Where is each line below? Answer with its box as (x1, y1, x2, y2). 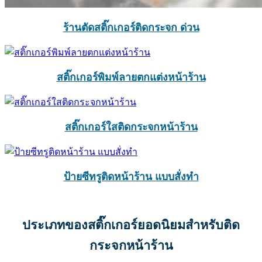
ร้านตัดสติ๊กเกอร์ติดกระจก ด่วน (63, 22, 199, 34)
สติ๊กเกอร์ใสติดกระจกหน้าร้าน (64, 121, 198, 133)
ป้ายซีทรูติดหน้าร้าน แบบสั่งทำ (63, 171, 199, 183)
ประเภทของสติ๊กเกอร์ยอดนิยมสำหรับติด (22, 218, 240, 233)
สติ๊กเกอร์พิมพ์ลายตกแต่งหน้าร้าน (56, 71, 206, 84)
